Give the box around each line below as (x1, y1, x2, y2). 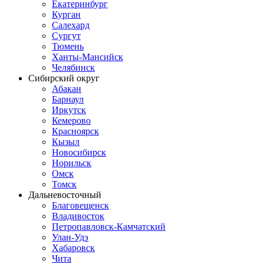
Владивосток (52, 211, 104, 222)
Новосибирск (52, 147, 106, 158)
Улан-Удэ (52, 232, 88, 243)
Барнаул (52, 94, 84, 105)
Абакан (52, 84, 81, 94)
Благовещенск (52, 200, 109, 211)
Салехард (52, 20, 90, 31)
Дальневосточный (28, 190, 101, 200)
